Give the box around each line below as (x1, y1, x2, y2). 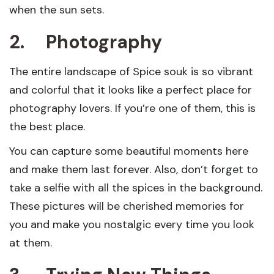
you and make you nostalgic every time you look (9, 217, 254, 232)
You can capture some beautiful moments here (9, 143, 248, 158)
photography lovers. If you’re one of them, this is (9, 100, 256, 116)
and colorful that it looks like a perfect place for (9, 82, 252, 97)
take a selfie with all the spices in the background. (9, 180, 262, 195)
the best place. (9, 119, 88, 134)
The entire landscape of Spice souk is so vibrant (9, 64, 253, 79)
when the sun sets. (9, 2, 107, 17)
